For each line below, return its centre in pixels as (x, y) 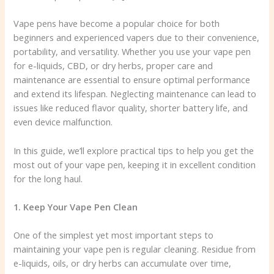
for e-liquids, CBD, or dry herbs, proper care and (113, 66)
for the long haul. (48, 178)
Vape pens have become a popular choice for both (117, 24)
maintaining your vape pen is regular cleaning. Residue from (135, 249)
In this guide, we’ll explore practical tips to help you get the (134, 150)
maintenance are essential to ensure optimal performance (132, 80)
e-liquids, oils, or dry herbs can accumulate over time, (123, 263)
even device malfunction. (63, 122)
